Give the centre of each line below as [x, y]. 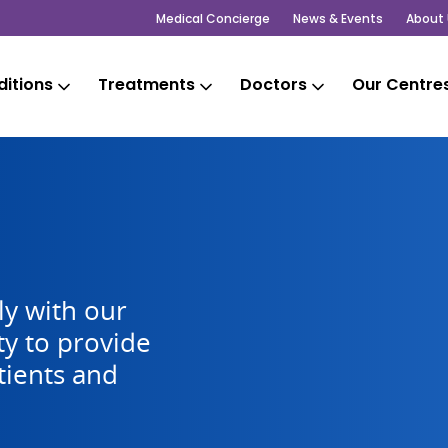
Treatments [146, 84]
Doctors [273, 84]
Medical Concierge [213, 18]
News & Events [338, 18]
